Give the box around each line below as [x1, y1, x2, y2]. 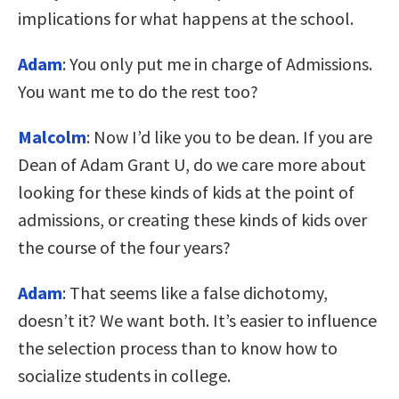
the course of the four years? [18, 235, 231, 258]
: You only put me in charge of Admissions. [62, 52, 372, 75]
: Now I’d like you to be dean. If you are [86, 125, 372, 148]
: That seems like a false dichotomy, [62, 281, 328, 304]
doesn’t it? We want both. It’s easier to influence [18, 308, 377, 331]
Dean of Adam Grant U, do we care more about [18, 152, 366, 175]
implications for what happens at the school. [18, 6, 354, 29]
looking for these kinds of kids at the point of [18, 180, 354, 203]
